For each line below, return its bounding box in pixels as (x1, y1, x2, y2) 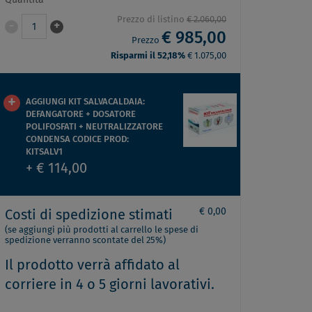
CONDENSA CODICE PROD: (26, 135, 129, 144)
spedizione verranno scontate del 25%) (5, 236, 166, 245)
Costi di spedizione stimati (5, 208, 173, 222)
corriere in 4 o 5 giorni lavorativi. (5, 278, 214, 292)
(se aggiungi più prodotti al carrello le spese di (5, 226, 198, 235)
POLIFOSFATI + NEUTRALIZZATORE (26, 123, 163, 132)
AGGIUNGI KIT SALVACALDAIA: (26, 97, 145, 107)
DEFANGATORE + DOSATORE (26, 110, 136, 119)
